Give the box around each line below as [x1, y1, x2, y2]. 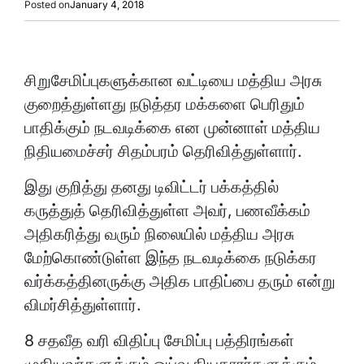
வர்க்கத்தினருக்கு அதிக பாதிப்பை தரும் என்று [24, 271, 336, 291]
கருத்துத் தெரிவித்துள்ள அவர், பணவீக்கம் [24, 200, 310, 220]
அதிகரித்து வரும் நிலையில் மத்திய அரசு [24, 223, 295, 244]
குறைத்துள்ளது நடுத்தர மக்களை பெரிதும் [24, 93, 305, 114]
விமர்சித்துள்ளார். [24, 294, 141, 314]
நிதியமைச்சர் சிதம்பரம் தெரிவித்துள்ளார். [24, 141, 302, 161]
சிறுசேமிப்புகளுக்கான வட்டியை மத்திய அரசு [24, 70, 323, 90]
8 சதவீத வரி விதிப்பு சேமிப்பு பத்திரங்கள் [24, 330, 294, 350]
